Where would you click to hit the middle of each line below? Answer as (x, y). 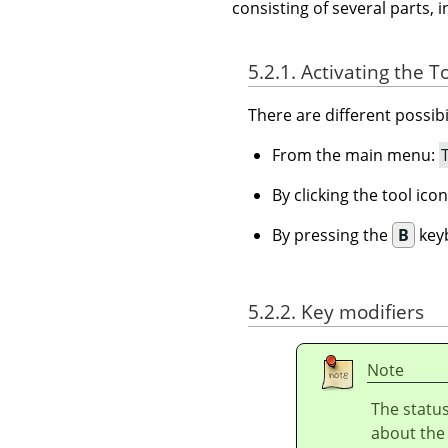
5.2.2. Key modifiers (336, 312)
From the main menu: (355, 155)
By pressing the (332, 235)
